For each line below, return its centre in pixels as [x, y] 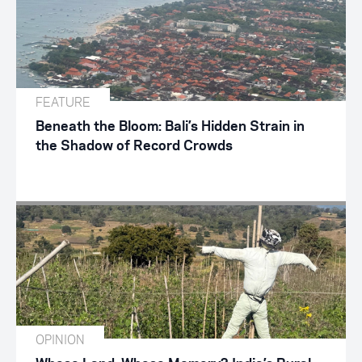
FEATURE [63, 102]
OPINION [60, 339]
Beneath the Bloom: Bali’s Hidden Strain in [170, 126]
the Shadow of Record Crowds [134, 146]
